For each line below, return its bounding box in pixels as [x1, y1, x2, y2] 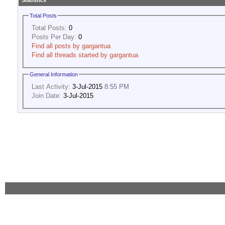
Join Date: [32, 91, 61, 99]
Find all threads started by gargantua [32, 51, 138, 59]
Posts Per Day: [32, 33, 76, 41]
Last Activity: [32, 82, 70, 90]
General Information [30, 71, 78, 78]
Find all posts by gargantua [32, 42, 110, 50]
